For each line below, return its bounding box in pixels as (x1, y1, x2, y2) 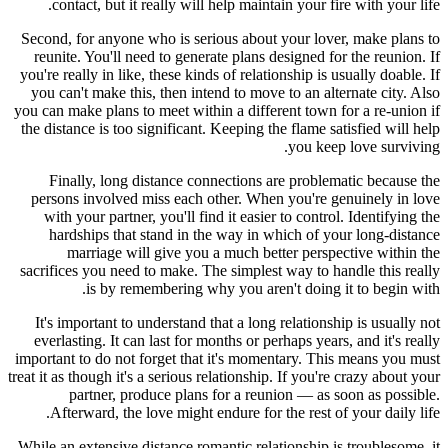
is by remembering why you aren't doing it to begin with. (86, 279, 440, 297)
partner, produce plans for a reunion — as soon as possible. (69, 385, 440, 403)
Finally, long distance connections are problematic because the (49, 171, 440, 189)
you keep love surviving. (288, 137, 440, 155)
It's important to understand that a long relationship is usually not (35, 313, 440, 331)
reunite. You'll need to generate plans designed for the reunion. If (34, 47, 440, 65)
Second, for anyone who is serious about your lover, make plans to (21, 29, 440, 47)
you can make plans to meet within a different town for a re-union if (14, 101, 440, 119)
